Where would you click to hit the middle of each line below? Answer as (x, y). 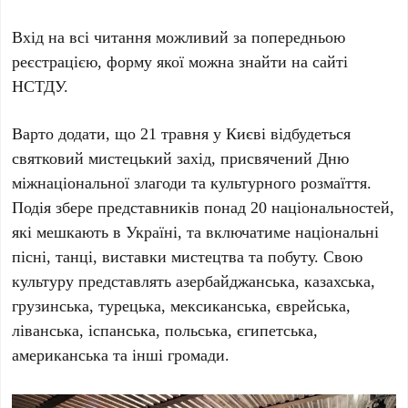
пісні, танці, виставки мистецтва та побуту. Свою (188, 256)
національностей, (331, 207)
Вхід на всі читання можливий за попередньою (179, 37)
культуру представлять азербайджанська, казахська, (194, 281)
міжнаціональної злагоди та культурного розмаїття (190, 183)
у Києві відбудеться (280, 133)
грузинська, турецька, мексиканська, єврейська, (182, 306)
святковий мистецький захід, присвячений (165, 158)
